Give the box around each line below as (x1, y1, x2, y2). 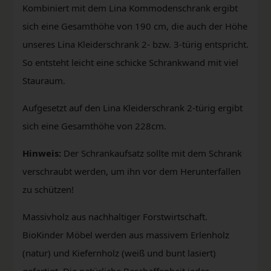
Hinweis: (22, 146, 61, 159)
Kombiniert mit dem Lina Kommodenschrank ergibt (22, 1, 238, 14)
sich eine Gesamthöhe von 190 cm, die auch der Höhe (22, 19, 247, 32)
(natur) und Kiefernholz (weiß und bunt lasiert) (22, 246, 216, 259)
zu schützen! (22, 183, 74, 195)
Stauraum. (22, 74, 65, 87)
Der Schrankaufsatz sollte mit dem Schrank (61, 146, 242, 159)
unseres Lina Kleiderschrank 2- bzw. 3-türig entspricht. (22, 38, 249, 50)
